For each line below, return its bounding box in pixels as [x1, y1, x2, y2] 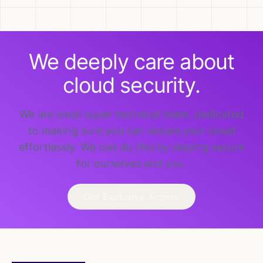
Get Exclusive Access [84, 191, 179, 203]
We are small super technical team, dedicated [19, 108, 244, 120]
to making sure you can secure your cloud [28, 124, 235, 137]
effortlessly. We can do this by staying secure [19, 141, 244, 153]
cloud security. [62, 72, 201, 98]
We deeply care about [28, 49, 234, 75]
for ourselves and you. [76, 157, 187, 170]
